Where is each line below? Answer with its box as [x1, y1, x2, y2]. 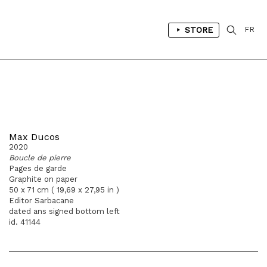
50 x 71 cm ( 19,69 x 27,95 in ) [9, 185, 119, 194]
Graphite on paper [9, 175, 77, 184]
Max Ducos [9, 131, 60, 142]
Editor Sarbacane [9, 196, 74, 205]
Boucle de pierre [9, 153, 71, 162]
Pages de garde [9, 164, 67, 173]
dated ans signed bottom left [9, 207, 120, 216]
